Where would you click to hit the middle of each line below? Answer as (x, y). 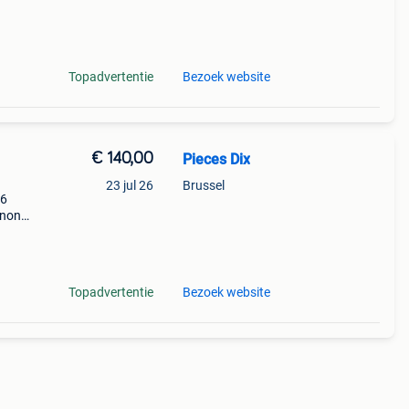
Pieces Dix (216, 159)
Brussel (203, 185)
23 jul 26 (129, 185)
